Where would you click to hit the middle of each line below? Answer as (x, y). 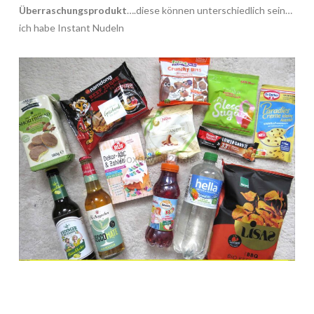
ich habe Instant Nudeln (71, 28)
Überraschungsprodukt (73, 11)
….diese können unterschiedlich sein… (209, 11)
